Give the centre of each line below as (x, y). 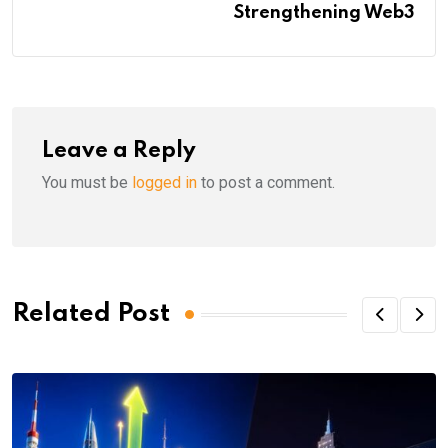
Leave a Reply (119, 150)
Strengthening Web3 (324, 12)
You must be (87, 182)
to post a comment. (266, 182)
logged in (164, 182)
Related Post (91, 315)
